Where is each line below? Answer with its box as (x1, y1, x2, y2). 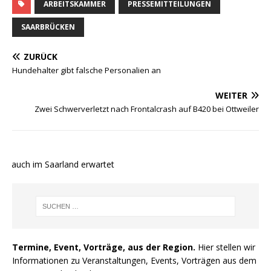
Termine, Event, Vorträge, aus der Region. (12, 241, 195, 253)
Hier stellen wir (195, 241, 255, 253)
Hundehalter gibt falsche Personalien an (12, 65, 161, 76)
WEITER (215, 90, 247, 102)
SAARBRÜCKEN (21, 22, 75, 33)
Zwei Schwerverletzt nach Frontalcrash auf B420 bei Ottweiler (34, 103, 259, 115)
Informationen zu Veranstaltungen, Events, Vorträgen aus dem (12, 255, 256, 267)
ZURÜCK (24, 51, 57, 63)
